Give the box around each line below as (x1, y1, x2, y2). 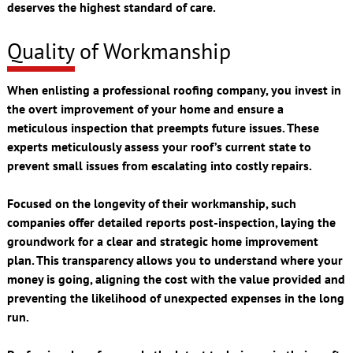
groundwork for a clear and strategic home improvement (6, 232, 318, 249)
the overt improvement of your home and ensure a (6, 100, 284, 117)
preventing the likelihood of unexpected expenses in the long (6, 289, 344, 306)
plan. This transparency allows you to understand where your (6, 251, 343, 268)
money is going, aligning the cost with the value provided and (6, 270, 345, 287)
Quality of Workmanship (6, 36, 231, 66)
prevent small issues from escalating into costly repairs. (6, 157, 312, 173)
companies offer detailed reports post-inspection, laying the (6, 214, 336, 230)
